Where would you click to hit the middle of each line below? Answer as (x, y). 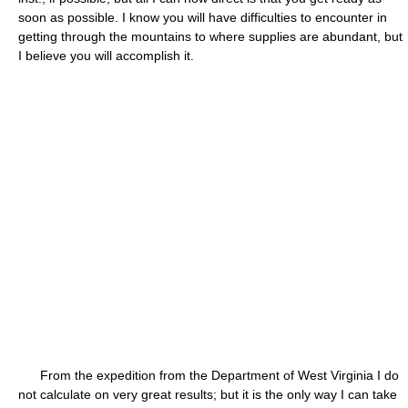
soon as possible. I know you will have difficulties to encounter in (203, 17)
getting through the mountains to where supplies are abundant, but (210, 36)
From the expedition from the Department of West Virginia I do (209, 375)
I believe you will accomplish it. (106, 56)
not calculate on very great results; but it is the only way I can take (208, 394)
